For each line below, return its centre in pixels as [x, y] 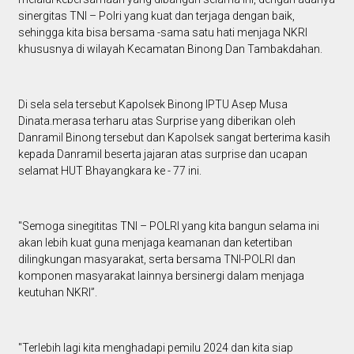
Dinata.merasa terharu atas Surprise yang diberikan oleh [156, 121]
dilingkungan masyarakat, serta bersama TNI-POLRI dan [156, 259]
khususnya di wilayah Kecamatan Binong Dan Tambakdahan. [170, 49]
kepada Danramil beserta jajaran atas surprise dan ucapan [162, 154]
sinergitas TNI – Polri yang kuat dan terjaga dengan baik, [156, 15]
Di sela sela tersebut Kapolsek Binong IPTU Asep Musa [153, 104]
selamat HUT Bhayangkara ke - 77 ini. [109, 170]
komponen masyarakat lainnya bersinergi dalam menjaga [161, 275]
